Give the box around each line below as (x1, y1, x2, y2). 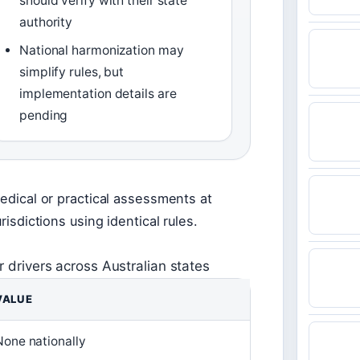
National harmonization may (19, 43, 184, 59)
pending (19, 108, 68, 124)
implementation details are (19, 86, 177, 102)
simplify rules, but (19, 64, 125, 80)
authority (19, 14, 73, 31)
